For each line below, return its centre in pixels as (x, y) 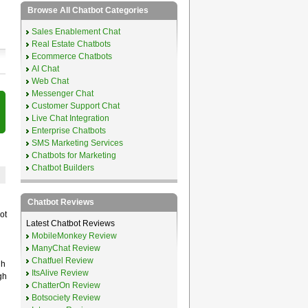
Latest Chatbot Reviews (70, 223)
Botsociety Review (66, 297)
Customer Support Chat (75, 106)
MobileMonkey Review (74, 235)
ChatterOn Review (66, 285)
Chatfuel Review (62, 260)
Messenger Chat (62, 93)
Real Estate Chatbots (71, 44)
